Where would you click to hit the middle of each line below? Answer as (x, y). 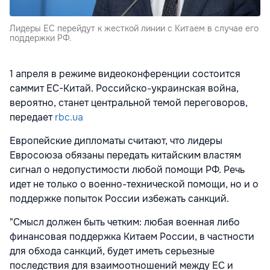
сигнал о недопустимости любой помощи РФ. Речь (127, 169)
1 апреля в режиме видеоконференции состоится (125, 74)
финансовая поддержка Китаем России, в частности (132, 236)
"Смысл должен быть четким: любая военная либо (125, 222)
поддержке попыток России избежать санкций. (119, 198)
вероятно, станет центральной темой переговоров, (129, 102)
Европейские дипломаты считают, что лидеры (116, 140)
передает (32, 117)
